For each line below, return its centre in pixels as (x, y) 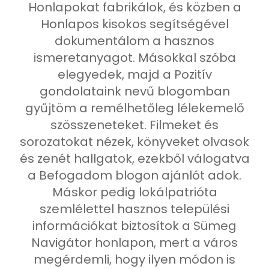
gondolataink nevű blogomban (134, 91)
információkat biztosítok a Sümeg (134, 226)
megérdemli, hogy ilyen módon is (134, 259)
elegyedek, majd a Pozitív (134, 74)
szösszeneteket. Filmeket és (134, 125)
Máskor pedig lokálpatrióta (134, 192)
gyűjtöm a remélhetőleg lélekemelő (134, 108)
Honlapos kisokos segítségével (134, 24)
